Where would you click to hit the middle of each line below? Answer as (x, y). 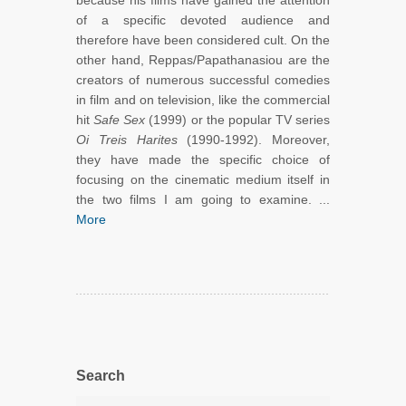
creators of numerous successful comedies (203, 80)
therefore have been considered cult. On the (203, 40)
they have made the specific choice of (203, 160)
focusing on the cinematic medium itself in (203, 180)
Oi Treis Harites (127, 140)
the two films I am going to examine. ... (203, 200)
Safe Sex (121, 120)
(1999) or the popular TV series (239, 120)
